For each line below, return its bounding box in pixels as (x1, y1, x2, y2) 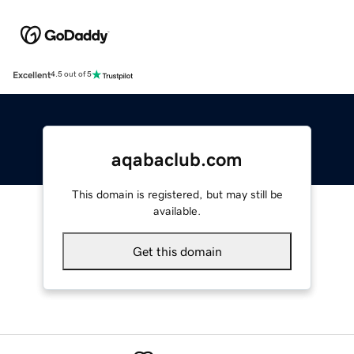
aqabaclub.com (111, 149, 243, 169)
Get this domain (132, 244, 222, 258)
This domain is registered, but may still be (71, 188, 283, 200)
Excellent (13, 70, 51, 80)
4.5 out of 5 (51, 70, 92, 79)
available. (153, 205, 201, 217)
